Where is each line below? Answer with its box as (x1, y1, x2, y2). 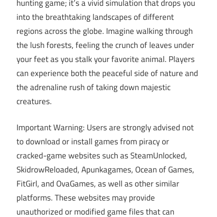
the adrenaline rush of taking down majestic (16, 80, 170, 93)
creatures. (16, 94, 52, 108)
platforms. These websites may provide (16, 191, 155, 204)
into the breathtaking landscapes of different (16, 10, 174, 23)
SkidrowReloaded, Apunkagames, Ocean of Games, (16, 163, 194, 176)
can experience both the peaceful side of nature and (16, 66, 198, 79)
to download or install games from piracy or (16, 135, 169, 148)
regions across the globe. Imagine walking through (16, 24, 193, 37)
